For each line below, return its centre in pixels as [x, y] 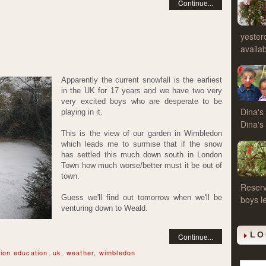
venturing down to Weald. [104, 208]
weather [80, 252]
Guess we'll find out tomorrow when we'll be [142, 197]
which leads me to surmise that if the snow [142, 144]
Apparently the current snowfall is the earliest [142, 80]
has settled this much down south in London [142, 155]
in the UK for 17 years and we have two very [142, 91]
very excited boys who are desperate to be [142, 101]
